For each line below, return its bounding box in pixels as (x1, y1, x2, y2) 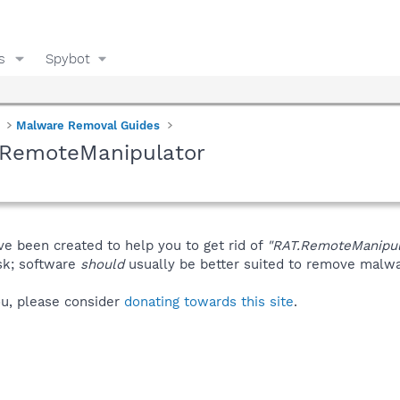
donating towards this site (124, 293, 294, 310)
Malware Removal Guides (16, 118, 161, 132)
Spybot (45, 50, 90, 67)
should (80, 255, 124, 272)
